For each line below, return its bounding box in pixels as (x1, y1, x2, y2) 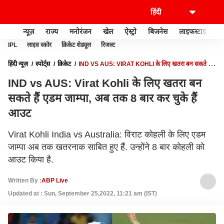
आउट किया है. (8, 154, 53, 164)
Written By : (8, 176, 41, 184)
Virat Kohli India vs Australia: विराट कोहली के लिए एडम (8, 129, 205, 139)
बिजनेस (148, 27, 167, 35)
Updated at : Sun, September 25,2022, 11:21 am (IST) (8, 190, 157, 197)
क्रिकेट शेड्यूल (61, 41, 91, 48)
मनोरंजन (69, 27, 91, 35)
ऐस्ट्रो (124, 27, 136, 35)
